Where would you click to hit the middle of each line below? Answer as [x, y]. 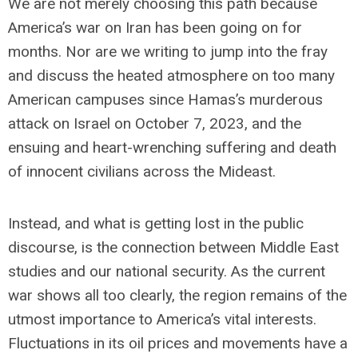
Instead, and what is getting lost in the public [156, 223]
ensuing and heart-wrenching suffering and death [172, 147]
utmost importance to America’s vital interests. [162, 319]
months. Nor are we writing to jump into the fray [168, 52]
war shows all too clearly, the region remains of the [177, 295]
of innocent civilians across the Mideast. [142, 171]
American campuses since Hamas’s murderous [165, 99]
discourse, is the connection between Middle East [173, 247]
